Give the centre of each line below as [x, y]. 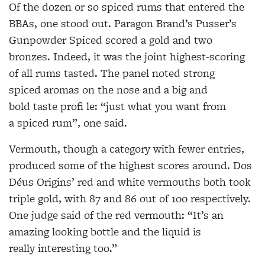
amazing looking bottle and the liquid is [105, 231]
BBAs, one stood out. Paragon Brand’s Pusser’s [123, 23]
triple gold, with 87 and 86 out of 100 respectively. [130, 198]
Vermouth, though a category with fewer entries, [127, 148]
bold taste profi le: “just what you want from [117, 106]
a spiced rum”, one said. [68, 122]
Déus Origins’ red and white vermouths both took [130, 182]
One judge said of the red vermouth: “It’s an [116, 215]
